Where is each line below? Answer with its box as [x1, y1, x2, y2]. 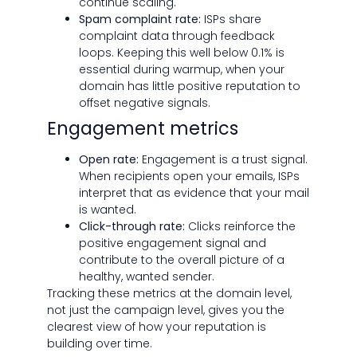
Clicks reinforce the [184, 218, 296, 235]
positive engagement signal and [78, 235, 266, 252]
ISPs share [200, 11, 261, 28]
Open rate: [78, 151, 139, 168]
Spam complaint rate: [78, 11, 201, 28]
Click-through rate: [78, 218, 185, 235]
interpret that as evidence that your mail [78, 185, 309, 202]
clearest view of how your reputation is [46, 319, 266, 335]
